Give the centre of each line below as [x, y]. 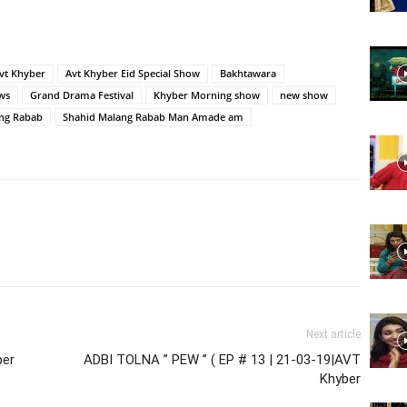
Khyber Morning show [207, 95]
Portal [220, 258]
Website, [228, 21]
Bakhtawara [248, 73]
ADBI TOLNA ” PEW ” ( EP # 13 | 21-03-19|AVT [222, 360]
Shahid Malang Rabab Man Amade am [153, 117]
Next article [333, 334]
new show [304, 95]
